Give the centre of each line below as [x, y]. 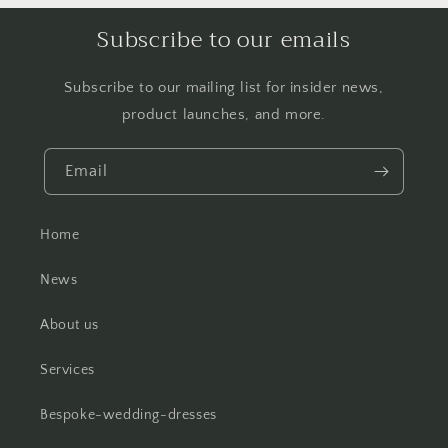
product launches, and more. [224, 114]
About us [69, 324]
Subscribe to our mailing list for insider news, [224, 87]
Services [67, 369]
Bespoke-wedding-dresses [128, 414]
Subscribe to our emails [224, 39]
